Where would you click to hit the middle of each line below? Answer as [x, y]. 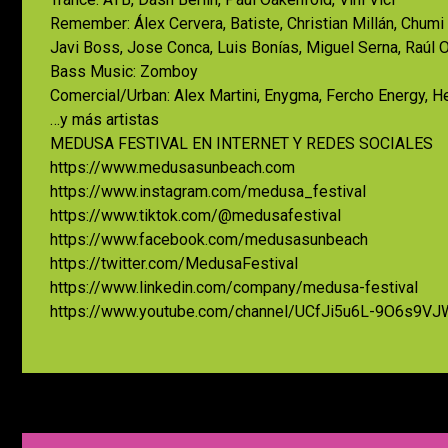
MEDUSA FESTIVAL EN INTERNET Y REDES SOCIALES [241, 144]
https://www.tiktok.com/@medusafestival [195, 216]
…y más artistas [104, 120]
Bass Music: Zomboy [124, 72]
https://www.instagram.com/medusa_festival [208, 192]
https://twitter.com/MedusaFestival [174, 264]
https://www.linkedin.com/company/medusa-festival [234, 288]
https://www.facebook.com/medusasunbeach [209, 240]
